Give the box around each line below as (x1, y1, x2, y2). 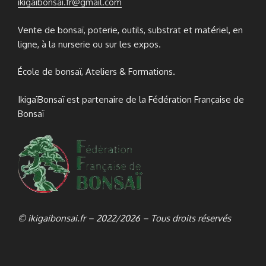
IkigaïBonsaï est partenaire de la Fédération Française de (18, 93, 244, 105)
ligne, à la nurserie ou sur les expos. (18, 38, 161, 50)
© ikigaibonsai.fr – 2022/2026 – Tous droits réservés (18, 212, 231, 224)
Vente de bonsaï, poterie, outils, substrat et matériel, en (18, 24, 243, 36)
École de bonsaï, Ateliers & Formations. (18, 66, 175, 78)
